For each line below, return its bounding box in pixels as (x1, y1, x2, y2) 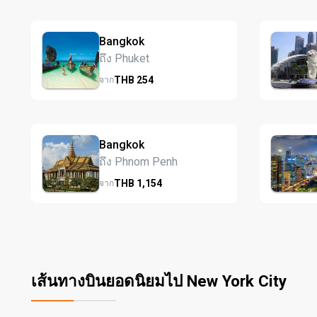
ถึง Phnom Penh (99, 154, 178, 168)
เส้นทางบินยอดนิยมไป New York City (31, 272, 287, 290)
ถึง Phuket (99, 51, 149, 65)
